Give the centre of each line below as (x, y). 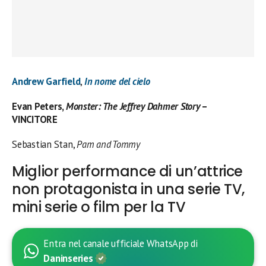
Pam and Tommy (108, 144)
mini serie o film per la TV (99, 207)
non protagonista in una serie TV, (129, 189)
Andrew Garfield (46, 81)
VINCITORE (35, 119)
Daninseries (69, 258)
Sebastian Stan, (45, 144)
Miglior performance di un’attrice (128, 171)
